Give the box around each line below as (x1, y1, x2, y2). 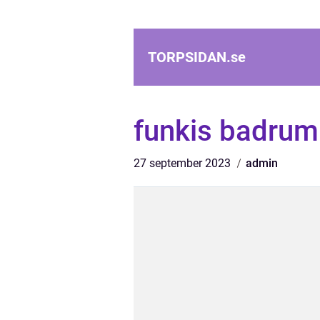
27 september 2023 (134, 156, 234, 170)
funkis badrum (134, 114, 319, 148)
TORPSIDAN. (148, 49, 231, 66)
